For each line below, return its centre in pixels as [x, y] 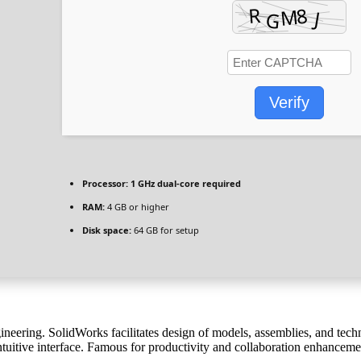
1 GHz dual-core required [185, 183]
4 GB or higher [137, 206]
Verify [289, 102]
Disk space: [107, 230]
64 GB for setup [165, 230]
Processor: [105, 183]
